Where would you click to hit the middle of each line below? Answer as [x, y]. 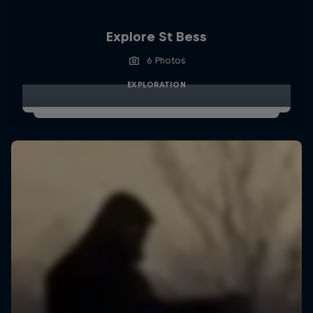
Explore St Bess [156, 36]
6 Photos [166, 60]
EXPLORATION [156, 84]
